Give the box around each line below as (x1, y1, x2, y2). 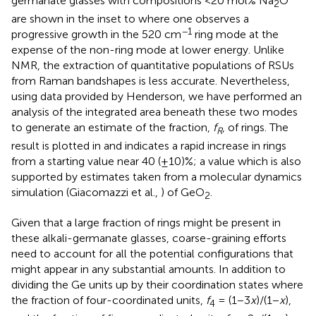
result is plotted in (11, 139, 104, 153)
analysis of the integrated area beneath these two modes (11, 105, 298, 119)
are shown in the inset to (11, 12, 138, 26)
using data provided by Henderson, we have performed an (11, 90, 302, 104)
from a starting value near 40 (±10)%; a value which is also (11, 154, 301, 169)
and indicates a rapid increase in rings (104, 139, 286, 153)
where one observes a (138, 12, 249, 26)
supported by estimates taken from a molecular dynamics (11, 170, 302, 184)
